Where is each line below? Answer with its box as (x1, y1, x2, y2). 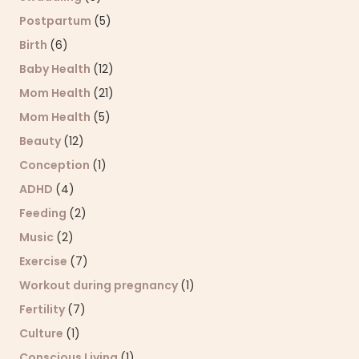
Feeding (19, 205, 69, 222)
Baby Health (19, 61, 93, 78)
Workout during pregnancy (19, 277, 180, 294)
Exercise (19, 253, 70, 270)
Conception (19, 157, 92, 174)
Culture (19, 325, 66, 342)
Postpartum (19, 13, 94, 30)
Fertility (19, 301, 67, 318)
